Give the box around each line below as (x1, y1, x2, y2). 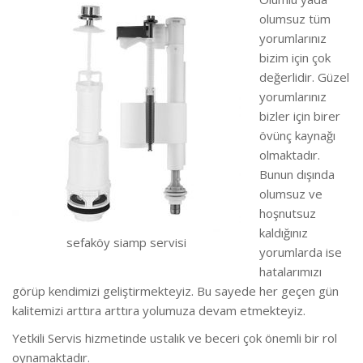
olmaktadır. (258, 146, 320, 163)
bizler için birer (258, 107, 340, 124)
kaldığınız (258, 224, 308, 241)
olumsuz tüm (258, 10, 331, 27)
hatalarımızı (258, 263, 322, 280)
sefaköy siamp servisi (66, 233, 186, 250)
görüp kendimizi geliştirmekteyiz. (12, 282, 197, 299)
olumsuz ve (258, 185, 322, 202)
